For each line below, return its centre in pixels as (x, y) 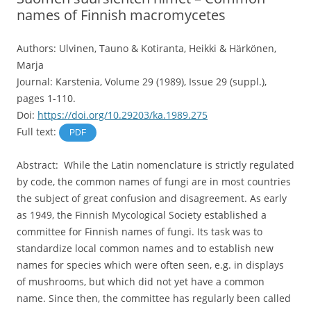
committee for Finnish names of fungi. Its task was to (140, 232)
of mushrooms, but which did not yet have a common (141, 282)
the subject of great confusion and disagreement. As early (152, 199)
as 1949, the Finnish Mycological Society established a (142, 215)
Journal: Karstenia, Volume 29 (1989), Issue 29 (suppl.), (142, 82)
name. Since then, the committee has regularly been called (154, 299)
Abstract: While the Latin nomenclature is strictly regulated (155, 165)
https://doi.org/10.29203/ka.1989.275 (123, 115)
